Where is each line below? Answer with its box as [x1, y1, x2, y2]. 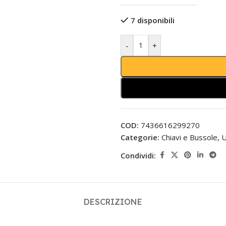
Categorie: [121, 132, 159, 142]
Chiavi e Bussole [161, 132, 217, 142]
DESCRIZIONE [84, 197, 142, 207]
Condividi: [121, 150, 156, 160]
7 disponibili [130, 15, 175, 25]
